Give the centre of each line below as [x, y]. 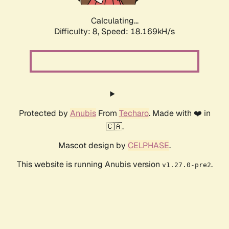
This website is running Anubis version [89, 165]
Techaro [134, 113]
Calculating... [114, 21]
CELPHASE [148, 146]
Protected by [44, 113]
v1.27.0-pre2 [186, 165]
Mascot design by [93, 146]
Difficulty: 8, [78, 32]
